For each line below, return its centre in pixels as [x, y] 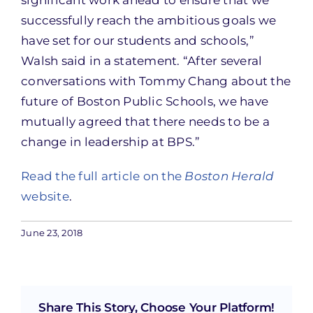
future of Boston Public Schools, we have [145, 102]
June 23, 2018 [52, 233]
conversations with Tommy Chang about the [156, 81]
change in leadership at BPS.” [111, 142]
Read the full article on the [103, 176]
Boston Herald [230, 176]
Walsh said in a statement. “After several [142, 61]
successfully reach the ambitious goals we [149, 21]
